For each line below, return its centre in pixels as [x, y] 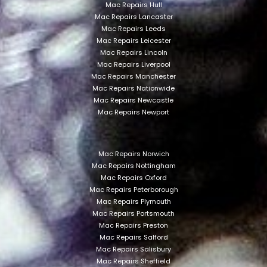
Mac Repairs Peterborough [133, 189]
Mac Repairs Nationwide [133, 88]
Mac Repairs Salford [133, 237]
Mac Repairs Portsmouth [133, 213]
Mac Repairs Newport [133, 112]
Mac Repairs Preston [133, 225]
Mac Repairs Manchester [133, 76]
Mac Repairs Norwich [133, 153]
